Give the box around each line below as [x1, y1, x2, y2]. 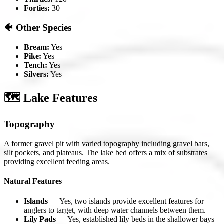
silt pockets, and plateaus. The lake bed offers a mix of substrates [4, 148, 207, 157]
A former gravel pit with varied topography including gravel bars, [4, 139, 209, 148]
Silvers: [24, 69, 49, 78]
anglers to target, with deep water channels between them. [24, 205, 206, 214]
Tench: [24, 60, 47, 69]
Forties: [24, 4, 50, 13]
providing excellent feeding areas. [4, 157, 110, 166]
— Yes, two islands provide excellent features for [50, 196, 204, 205]
